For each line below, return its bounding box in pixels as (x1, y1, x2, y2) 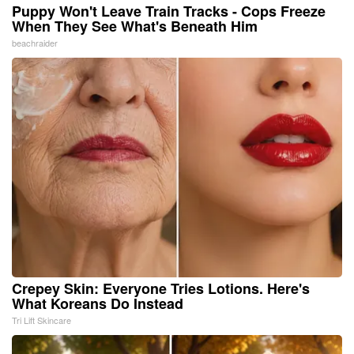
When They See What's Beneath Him (12, 15, 258, 36)
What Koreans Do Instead (12, 292, 183, 314)
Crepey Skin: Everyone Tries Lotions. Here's (12, 277, 310, 299)
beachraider (12, 36, 58, 49)
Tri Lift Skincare (12, 313, 71, 326)
